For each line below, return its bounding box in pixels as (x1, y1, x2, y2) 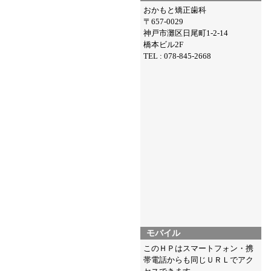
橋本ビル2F (143, 40, 183, 49)
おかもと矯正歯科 (143, 5, 206, 15)
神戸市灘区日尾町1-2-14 (143, 28, 228, 38)
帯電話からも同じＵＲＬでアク (143, 255, 253, 264)
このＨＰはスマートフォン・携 (143, 244, 253, 253)
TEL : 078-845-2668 (143, 51, 211, 60)
